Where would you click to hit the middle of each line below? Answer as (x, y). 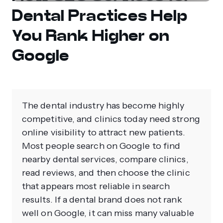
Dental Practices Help (100, 16)
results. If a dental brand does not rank (102, 200)
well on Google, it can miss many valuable (108, 213)
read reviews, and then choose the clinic (106, 173)
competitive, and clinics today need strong (111, 119)
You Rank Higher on (91, 36)
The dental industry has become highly (103, 106)
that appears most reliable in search (96, 186)
